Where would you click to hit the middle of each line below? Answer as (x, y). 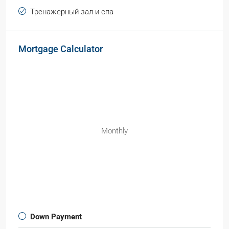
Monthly (114, 131)
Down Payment (56, 217)
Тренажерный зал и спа (72, 12)
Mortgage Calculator (61, 49)
